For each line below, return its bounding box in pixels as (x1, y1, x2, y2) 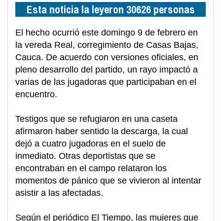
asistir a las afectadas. (15, 188, 103, 198)
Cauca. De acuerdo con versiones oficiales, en (15, 52, 198, 62)
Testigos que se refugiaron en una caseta (15, 114, 178, 124)
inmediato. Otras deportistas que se (15, 151, 155, 161)
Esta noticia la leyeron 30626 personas (26, 2, 195, 17)
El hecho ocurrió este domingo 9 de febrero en (15, 28, 198, 37)
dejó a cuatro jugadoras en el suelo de (15, 139, 166, 148)
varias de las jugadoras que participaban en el (15, 77, 196, 87)
